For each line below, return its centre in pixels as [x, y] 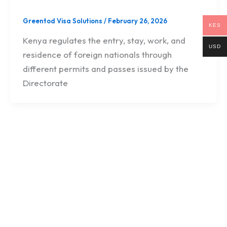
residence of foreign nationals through [98, 54]
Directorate [46, 83]
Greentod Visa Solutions [64, 21]
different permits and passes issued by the [106, 68]
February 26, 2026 [138, 21]
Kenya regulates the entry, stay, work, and [104, 40]
